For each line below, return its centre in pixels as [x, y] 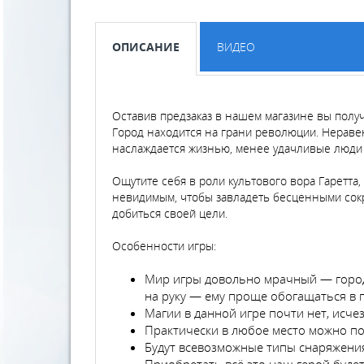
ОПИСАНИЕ [146, 46]
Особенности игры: [166, 245]
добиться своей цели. [171, 213]
